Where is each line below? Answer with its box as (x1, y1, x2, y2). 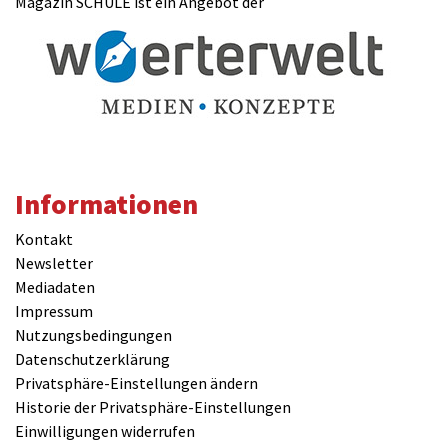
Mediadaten (15, 277, 95, 298)
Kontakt (15, 229, 73, 250)
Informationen (15, 187, 198, 222)
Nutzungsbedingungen (15, 325, 172, 346)
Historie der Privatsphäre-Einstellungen (15, 397, 291, 418)
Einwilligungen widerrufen (15, 421, 195, 442)
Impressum (15, 301, 93, 322)
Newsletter (15, 253, 93, 274)
